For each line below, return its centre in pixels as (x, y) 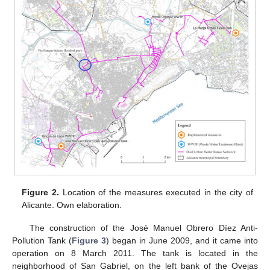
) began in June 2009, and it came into (182, 240)
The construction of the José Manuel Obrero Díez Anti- (143, 228)
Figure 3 (89, 240)
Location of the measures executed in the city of (156, 192)
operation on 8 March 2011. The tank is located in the (135, 253)
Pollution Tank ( (42, 240)
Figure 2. (40, 192)
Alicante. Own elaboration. (72, 205)
